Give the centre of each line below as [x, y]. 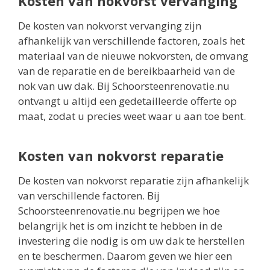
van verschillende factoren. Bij [89, 195]
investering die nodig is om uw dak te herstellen [131, 240]
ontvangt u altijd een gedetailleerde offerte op [127, 101]
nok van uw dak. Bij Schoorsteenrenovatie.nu [124, 86]
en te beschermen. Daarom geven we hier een [125, 256]
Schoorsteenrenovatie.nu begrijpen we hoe [119, 210]
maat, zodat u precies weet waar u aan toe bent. [132, 116]
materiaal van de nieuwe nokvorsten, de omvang [133, 55]
